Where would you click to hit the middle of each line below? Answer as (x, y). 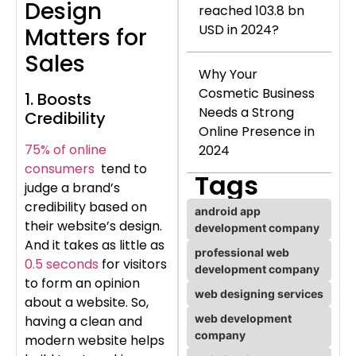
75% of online (66, 149)
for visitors (133, 264)
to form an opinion (82, 283)
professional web (242, 252)
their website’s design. (93, 226)
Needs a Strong (246, 112)
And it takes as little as (95, 245)
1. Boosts (58, 99)
